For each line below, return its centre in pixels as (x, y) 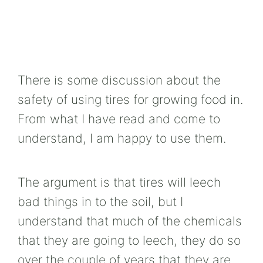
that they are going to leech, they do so (129, 240)
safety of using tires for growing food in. (130, 99)
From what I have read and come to (119, 119)
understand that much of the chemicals (130, 221)
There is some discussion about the (119, 80)
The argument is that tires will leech (119, 182)
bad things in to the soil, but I (100, 201)
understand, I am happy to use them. (122, 138)
